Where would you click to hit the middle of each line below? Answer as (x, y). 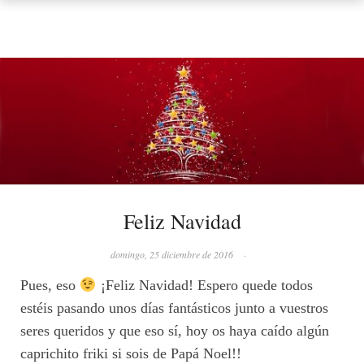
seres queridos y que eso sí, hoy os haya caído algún (175, 330)
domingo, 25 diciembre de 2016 (171, 254)
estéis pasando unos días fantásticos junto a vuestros (174, 308)
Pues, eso (50, 285)
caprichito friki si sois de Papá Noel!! (131, 353)
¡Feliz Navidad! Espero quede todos (204, 285)
